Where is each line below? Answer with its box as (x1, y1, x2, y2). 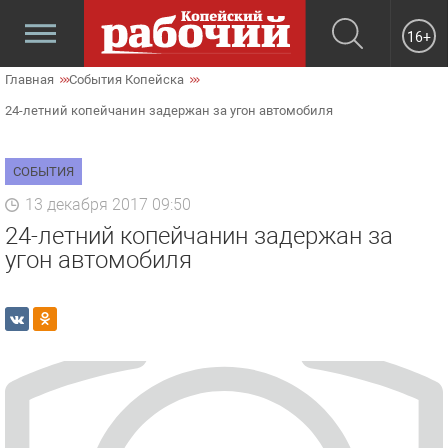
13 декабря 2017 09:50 (25, 195, 191, 214)
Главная (5, 72, 54, 87)
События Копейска (69, 72, 184, 87)
